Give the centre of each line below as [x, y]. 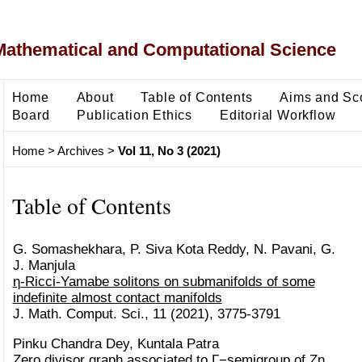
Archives [80, 151]
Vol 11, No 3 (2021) [169, 151]
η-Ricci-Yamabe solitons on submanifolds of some [164, 281]
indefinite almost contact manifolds [117, 297]
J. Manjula [44, 265]
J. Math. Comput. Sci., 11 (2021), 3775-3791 [146, 314]
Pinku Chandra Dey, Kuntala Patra [116, 344]
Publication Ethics [135, 114]
